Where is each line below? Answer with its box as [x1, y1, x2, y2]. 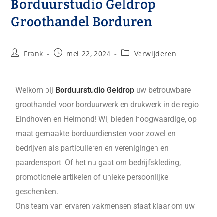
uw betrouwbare [134, 85, 191, 94]
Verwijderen [134, 49, 177, 58]
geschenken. [15, 187, 59, 196]
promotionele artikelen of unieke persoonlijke [15, 172, 169, 182]
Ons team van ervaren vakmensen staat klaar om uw [15, 201, 195, 211]
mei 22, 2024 [66, 49, 111, 58]
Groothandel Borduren [11, 15, 153, 30]
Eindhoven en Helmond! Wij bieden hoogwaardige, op [15, 114, 197, 124]
